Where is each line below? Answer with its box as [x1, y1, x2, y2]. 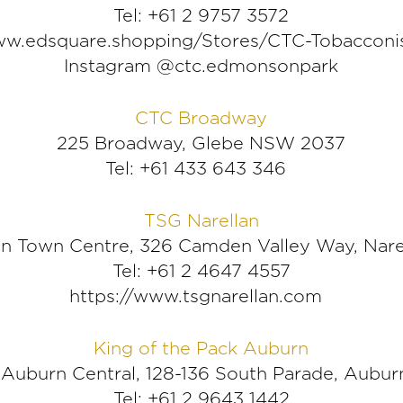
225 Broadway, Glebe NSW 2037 [57, 132, 346, 155]
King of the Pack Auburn [94, 337, 309, 360]
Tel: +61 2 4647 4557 [112, 260, 291, 282]
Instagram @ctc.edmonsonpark [64, 55, 339, 77]
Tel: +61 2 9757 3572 [113, 4, 290, 27]
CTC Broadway [135, 107, 268, 130]
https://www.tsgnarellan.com [69, 285, 323, 308]
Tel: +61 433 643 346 [105, 157, 298, 180]
